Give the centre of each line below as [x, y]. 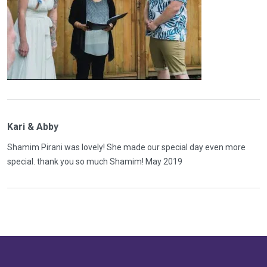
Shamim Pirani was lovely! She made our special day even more [126, 147]
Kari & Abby [33, 127]
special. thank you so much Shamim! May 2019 [95, 162]
